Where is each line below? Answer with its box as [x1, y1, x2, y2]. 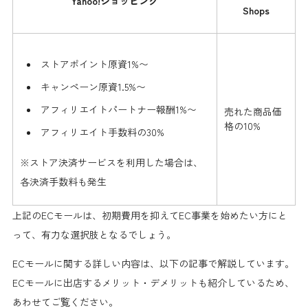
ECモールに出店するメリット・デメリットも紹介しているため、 [12, 275, 294, 289]
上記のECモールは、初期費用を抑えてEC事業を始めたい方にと [12, 208, 287, 222]
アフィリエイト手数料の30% [40, 125, 164, 140]
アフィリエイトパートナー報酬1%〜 [40, 102, 197, 117]
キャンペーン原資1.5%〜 [40, 80, 146, 94]
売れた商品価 [223, 104, 282, 118]
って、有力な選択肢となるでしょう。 [12, 227, 176, 241]
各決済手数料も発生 [19, 175, 107, 189]
